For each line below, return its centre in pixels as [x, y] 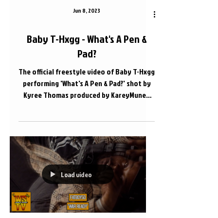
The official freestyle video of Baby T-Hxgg [87, 71]
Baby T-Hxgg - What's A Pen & [87, 38]
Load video [76, 174]
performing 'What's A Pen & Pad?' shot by [87, 83]
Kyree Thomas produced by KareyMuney [87, 95]
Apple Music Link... [87, 106]
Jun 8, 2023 [87, 10]
